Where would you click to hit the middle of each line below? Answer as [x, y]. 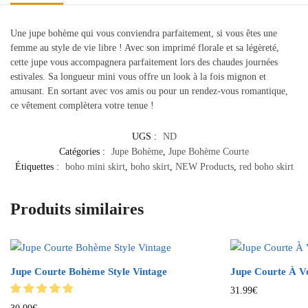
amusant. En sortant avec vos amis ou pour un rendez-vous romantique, [149, 91]
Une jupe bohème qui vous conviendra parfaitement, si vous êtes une [144, 33]
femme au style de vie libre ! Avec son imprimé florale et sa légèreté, [145, 47]
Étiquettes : [38, 167]
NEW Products [204, 167]
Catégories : [84, 152]
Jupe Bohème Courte [209, 152]
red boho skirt [266, 167]
